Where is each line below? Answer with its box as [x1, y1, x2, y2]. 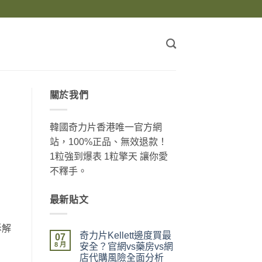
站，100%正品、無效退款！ [49, 136, 167, 147]
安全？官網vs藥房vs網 [79, 242, 173, 252]
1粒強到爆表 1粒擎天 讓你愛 [49, 151, 168, 161]
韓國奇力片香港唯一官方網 [49, 122, 162, 132]
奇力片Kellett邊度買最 [79, 230, 171, 241]
